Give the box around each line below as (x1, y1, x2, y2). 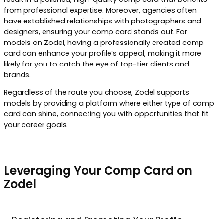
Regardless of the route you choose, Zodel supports (4, 88, 189, 98)
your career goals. (4, 120, 68, 130)
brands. (4, 69, 31, 80)
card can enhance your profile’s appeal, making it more (4, 48, 201, 58)
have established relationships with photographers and (4, 16, 201, 26)
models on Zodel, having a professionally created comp (4, 37, 204, 47)
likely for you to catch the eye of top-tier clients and (4, 59, 189, 69)
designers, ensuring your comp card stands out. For (4, 26, 187, 37)
